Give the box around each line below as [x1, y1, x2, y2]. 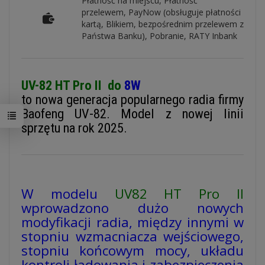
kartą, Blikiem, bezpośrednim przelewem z [82, 18, 244, 30]
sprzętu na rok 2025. [21, 120, 127, 135]
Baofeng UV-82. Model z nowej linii [21, 106, 244, 121]
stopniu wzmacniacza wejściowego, [21, 227, 244, 245]
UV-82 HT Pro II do [21, 77, 124, 93]
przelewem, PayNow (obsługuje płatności [82, 7, 241, 18]
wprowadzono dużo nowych [21, 199, 244, 217]
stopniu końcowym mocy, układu [21, 241, 244, 260]
